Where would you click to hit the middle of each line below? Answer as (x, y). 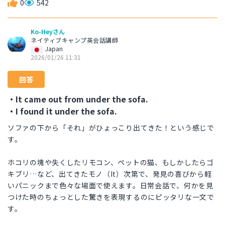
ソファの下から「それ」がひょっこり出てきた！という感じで (111, 128)
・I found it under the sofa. (62, 111)
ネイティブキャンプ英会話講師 (74, 40)
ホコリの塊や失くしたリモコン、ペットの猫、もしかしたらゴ (111, 162)
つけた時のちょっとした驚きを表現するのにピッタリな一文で (111, 197)
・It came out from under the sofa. (78, 99)
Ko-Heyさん (48, 32)
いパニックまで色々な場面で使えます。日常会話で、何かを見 (110, 186)
